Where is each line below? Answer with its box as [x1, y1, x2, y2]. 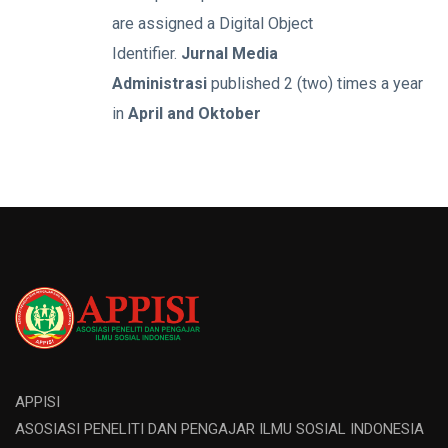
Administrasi [112, 74, 211, 93]
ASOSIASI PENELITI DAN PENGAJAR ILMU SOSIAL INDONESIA [15, 420, 424, 438]
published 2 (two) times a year [211, 74, 423, 93]
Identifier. [112, 44, 181, 63]
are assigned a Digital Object [112, 14, 313, 33]
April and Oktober [128, 104, 261, 123]
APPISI [15, 393, 60, 411]
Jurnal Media [181, 44, 278, 63]
